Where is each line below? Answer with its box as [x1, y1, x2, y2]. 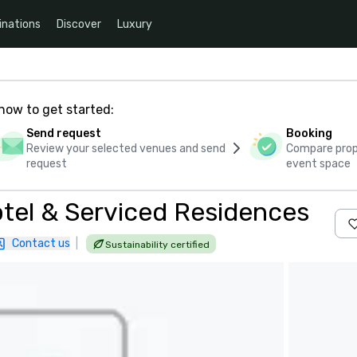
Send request [25, 127, 101, 140]
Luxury [117, 17, 152, 31]
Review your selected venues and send [25, 142, 226, 155]
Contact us [12, 237, 70, 250]
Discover [57, 17, 101, 31]
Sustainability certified [105, 239, 210, 250]
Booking [286, 127, 333, 140]
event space [286, 157, 351, 171]
